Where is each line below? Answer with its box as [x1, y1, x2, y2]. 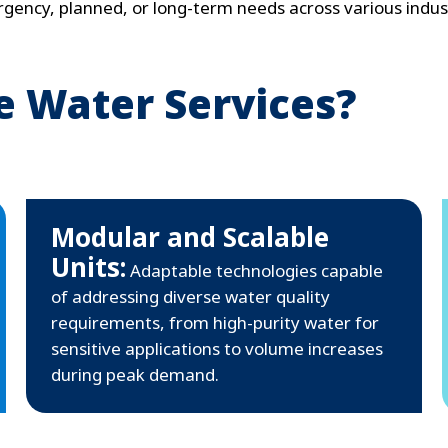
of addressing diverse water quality [51, 285, 330, 309]
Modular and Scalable [51, 219, 329, 256]
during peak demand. [51, 363, 219, 387]
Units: [51, 249, 126, 286]
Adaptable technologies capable [126, 259, 383, 283]
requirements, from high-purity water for [51, 311, 379, 335]
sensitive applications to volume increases [51, 337, 383, 361]
